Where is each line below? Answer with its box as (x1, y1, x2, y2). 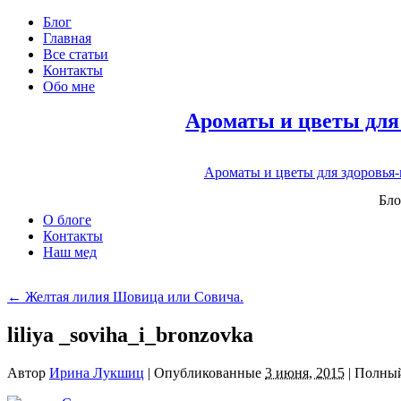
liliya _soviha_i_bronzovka (7, 322, 253, 346)
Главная (43, 30, 91, 46)
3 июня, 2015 (265, 364, 345, 380)
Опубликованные (154, 364, 261, 380)
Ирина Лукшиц (49, 364, 144, 380)
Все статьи (43, 47, 108, 62)
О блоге (43, 212, 91, 227)
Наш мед (43, 244, 97, 260)
